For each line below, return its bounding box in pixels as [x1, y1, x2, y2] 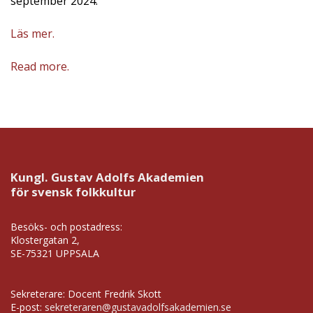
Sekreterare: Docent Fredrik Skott [10, 287, 161, 301]
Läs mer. [10, 26, 54, 42]
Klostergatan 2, [10, 233, 80, 247]
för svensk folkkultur [10, 184, 136, 201]
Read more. [10, 59, 69, 75]
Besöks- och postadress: [10, 220, 122, 234]
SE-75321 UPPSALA [10, 247, 99, 261]
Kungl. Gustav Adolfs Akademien [10, 169, 204, 186]
